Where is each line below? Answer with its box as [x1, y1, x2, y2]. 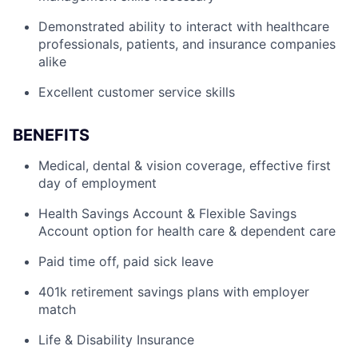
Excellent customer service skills [38, 84, 235, 100]
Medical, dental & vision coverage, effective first [38, 157, 331, 173]
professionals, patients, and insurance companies [38, 36, 336, 52]
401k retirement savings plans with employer [38, 284, 309, 300]
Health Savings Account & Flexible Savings [38, 205, 296, 221]
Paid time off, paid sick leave [38, 253, 213, 269]
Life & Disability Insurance [38, 332, 194, 348]
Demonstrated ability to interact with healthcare [38, 18, 329, 34]
